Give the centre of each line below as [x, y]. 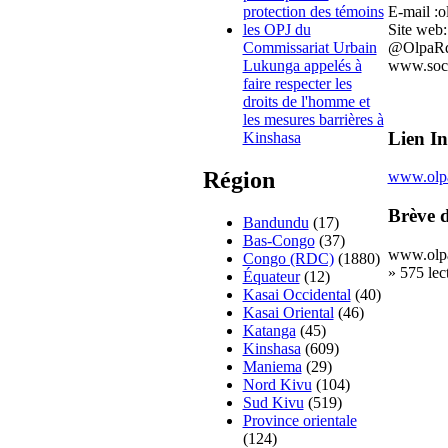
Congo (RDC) [288, 259]
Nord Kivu [277, 385]
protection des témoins [313, 12]
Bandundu [275, 223]
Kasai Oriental [288, 313]
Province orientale [299, 421]
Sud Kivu [273, 403]
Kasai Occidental [296, 295]
